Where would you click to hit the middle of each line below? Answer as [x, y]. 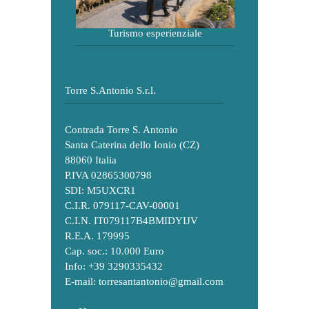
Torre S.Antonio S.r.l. [110, 90]
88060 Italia [91, 160]
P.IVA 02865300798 [108, 175]
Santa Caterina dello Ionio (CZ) [132, 144]
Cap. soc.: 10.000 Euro [114, 251]
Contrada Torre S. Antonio [121, 129]
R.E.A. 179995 [97, 236]
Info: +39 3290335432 [114, 266]
